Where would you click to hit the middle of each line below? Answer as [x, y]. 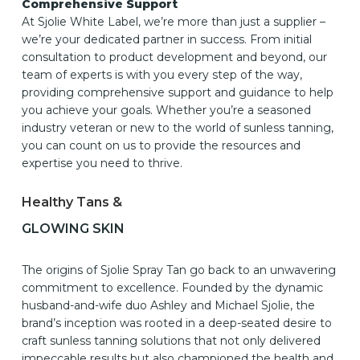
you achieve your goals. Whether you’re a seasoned [166, 110]
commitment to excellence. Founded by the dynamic [172, 287]
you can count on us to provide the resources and [161, 145]
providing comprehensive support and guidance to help [177, 92]
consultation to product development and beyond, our [174, 57]
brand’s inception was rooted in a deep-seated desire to [176, 323]
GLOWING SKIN [73, 228]
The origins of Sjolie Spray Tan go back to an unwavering [178, 270]
